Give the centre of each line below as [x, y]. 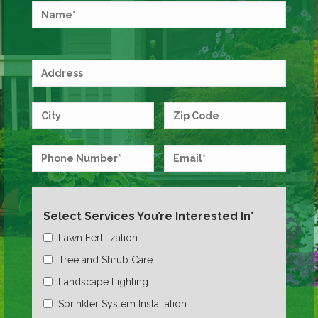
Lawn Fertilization [98, 237]
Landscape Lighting [103, 281]
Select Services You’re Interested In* [148, 216]
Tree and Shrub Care [105, 259]
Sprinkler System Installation [122, 303]
